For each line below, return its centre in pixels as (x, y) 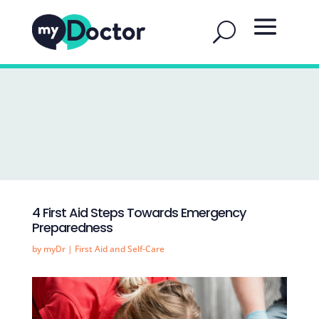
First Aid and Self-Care (119, 249)
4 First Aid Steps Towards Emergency (138, 213)
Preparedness (72, 228)
